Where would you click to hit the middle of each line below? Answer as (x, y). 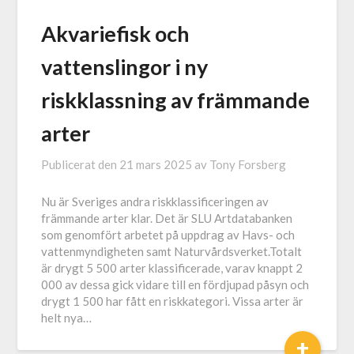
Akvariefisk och (116, 34)
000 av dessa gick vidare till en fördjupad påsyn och (175, 285)
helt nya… (67, 318)
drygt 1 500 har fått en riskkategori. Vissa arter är (173, 301)
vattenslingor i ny (125, 67)
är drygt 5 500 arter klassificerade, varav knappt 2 (172, 268)
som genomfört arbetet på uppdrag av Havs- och (168, 235)
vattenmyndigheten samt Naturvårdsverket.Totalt (172, 252)
